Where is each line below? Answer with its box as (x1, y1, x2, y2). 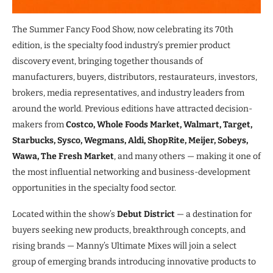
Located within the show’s (12, 208, 117, 219)
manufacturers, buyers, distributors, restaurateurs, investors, (12, 71, 257, 82)
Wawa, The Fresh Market (12, 151, 114, 161)
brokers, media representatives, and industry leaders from (12, 87, 244, 98)
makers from (12, 119, 66, 130)
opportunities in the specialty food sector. (12, 182, 176, 193)
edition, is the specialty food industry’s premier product (12, 40, 230, 51)
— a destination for (175, 208, 252, 219)
